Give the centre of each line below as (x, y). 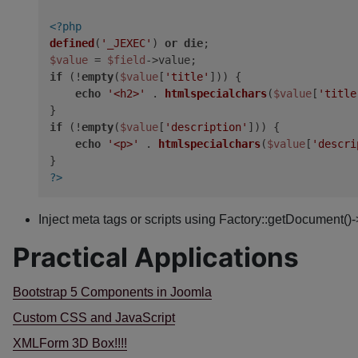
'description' (206, 127)
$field (126, 60)
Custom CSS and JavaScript (94, 318)
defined (72, 43)
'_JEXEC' (126, 43)
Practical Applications (156, 257)
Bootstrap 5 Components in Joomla (112, 292)
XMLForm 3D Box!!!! (70, 343)
